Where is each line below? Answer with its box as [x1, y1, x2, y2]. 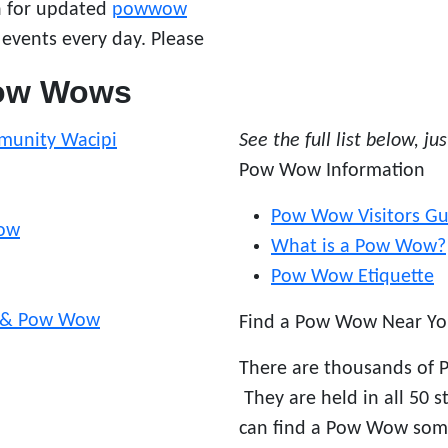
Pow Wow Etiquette [271, 267, 434, 287]
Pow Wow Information [239, 161, 425, 181]
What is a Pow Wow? [271, 237, 446, 257]
